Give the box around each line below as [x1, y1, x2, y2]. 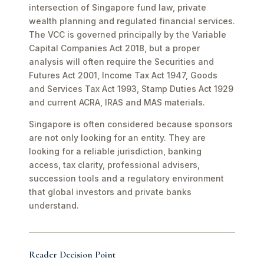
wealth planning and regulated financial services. [29, 16, 235, 26]
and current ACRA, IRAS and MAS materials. [29, 97, 205, 107]
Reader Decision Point [29, 249, 115, 260]
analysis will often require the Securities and [29, 57, 214, 67]
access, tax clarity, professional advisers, [29, 160, 200, 170]
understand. [29, 200, 79, 210]
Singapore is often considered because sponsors [29, 119, 233, 129]
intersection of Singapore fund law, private [29, 2, 206, 12]
